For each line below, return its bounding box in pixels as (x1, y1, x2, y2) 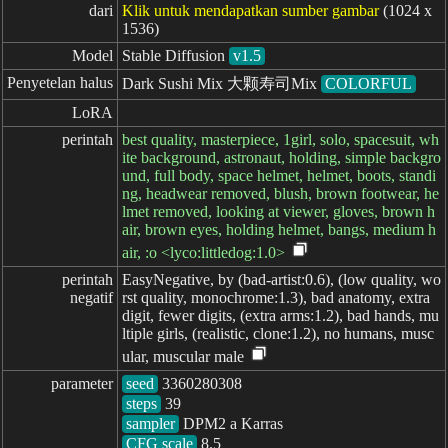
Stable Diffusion (122, 47, 225, 64)
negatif (70, 289, 113, 306)
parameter (51, 375, 113, 392)
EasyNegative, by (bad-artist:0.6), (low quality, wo (122, 271, 441, 288)
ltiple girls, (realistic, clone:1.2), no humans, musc (122, 325, 434, 342)
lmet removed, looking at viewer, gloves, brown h (122, 203, 435, 220)
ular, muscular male (122, 348, 244, 365)
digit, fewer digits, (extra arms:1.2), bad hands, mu (122, 307, 439, 324)
